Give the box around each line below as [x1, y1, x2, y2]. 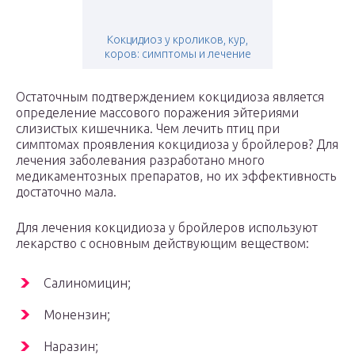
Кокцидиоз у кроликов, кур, [107, 32, 248, 46]
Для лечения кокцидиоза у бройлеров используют [16, 219, 318, 235]
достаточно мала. [16, 184, 116, 199]
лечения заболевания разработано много [16, 152, 265, 167]
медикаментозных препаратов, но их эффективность [16, 168, 336, 183]
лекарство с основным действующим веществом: [16, 235, 309, 250]
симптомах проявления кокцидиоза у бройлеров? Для [16, 136, 338, 151]
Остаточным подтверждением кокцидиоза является [16, 89, 324, 104]
